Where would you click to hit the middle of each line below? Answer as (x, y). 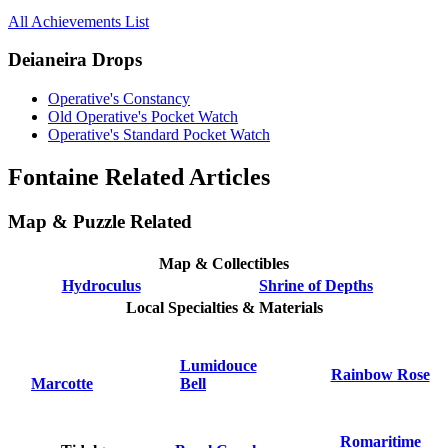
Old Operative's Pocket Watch (143, 117)
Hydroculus (101, 285)
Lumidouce (218, 365)
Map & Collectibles (224, 263)
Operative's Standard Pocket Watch (159, 135)
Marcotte (62, 383)
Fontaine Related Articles (139, 177)
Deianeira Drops (75, 60)
